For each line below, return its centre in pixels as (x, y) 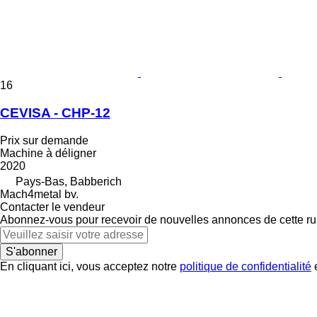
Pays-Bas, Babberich (69, 181)
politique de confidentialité (246, 266)
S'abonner (31, 251)
